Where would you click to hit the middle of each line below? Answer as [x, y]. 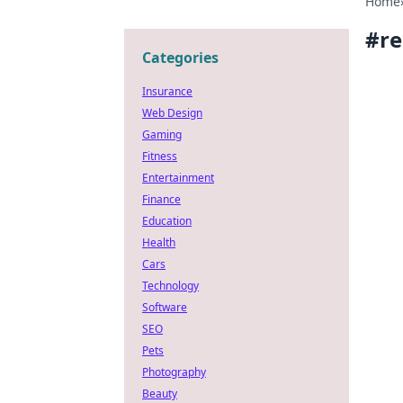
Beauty [160, 394]
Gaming [162, 134]
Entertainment [178, 178]
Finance [161, 199]
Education [167, 221]
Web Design [172, 113]
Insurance [167, 91]
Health [159, 242]
